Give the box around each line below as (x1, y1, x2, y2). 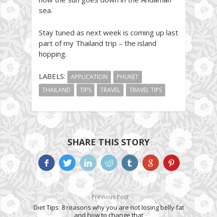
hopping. (39, 49, 67, 59)
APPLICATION (71, 73, 108, 81)
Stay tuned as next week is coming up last (39, 28, 178, 38)
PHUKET (117, 73, 139, 81)
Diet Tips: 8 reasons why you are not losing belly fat (33, 203, 184, 212)
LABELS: (39, 71, 65, 81)
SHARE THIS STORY (67, 136, 150, 148)
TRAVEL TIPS (129, 86, 162, 94)
